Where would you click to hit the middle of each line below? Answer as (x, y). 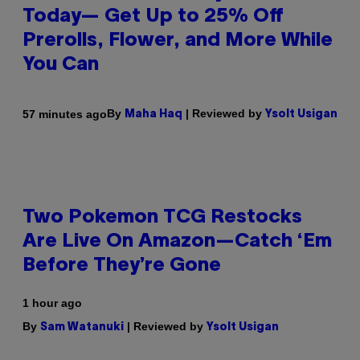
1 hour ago (52, 303)
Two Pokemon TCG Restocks (162, 218)
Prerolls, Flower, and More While (178, 41)
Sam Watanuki (82, 328)
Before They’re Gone (122, 266)
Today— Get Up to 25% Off (153, 17)
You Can (61, 65)
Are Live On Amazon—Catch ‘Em (177, 242)
